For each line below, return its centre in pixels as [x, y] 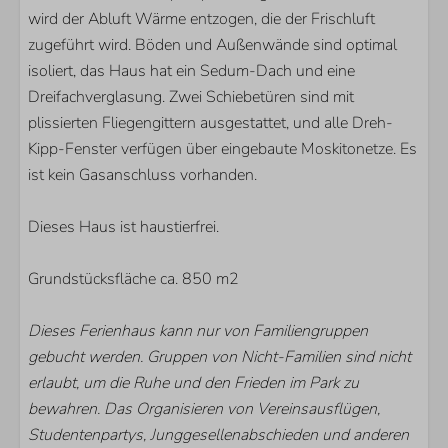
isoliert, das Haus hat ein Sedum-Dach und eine [191, 71]
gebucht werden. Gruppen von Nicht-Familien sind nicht [219, 357]
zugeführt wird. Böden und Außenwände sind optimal [212, 45]
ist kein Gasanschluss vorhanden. [142, 175]
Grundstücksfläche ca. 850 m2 [133, 279]
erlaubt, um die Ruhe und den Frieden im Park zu [193, 383]
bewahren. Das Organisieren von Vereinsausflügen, [204, 409]
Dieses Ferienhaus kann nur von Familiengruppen [198, 331]
